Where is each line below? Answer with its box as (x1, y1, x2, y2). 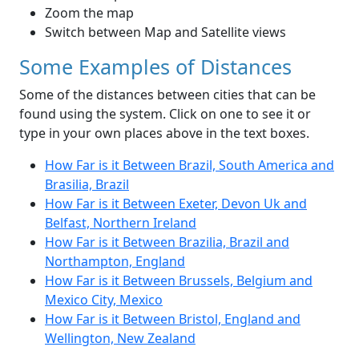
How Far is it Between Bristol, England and (45, 310, 301, 329)
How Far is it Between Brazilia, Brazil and (45, 233, 289, 252)
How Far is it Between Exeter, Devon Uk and (45, 195, 307, 213)
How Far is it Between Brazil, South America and (45, 156, 334, 175)
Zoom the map (45, 4, 134, 22)
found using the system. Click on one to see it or (19, 105, 311, 123)
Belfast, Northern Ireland (45, 214, 196, 232)
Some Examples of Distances (19, 53, 292, 81)
